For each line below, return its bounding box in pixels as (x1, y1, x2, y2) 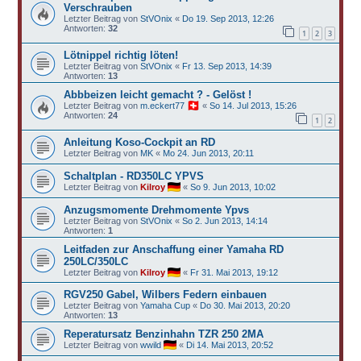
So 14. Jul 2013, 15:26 (209, 101, 297, 111)
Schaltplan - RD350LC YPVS (63, 169, 204, 182)
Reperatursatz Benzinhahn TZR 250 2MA (63, 327, 263, 340)
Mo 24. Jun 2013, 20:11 (162, 147, 254, 158)
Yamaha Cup (139, 300, 190, 310)
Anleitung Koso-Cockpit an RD (63, 135, 215, 148)
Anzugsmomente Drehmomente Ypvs (63, 203, 249, 216)
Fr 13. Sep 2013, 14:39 (181, 61, 272, 72)
